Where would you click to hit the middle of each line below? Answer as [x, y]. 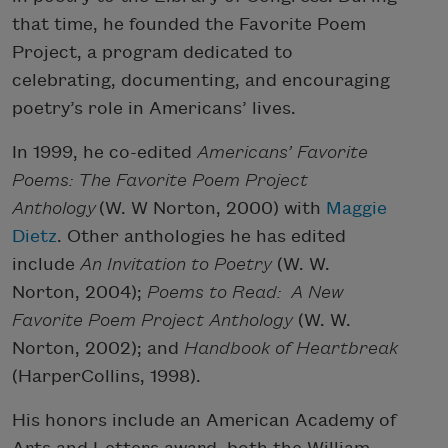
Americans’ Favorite [282, 152]
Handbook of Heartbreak [291, 348]
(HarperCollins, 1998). [106, 376]
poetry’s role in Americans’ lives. [154, 108]
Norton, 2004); [79, 292]
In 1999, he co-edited [104, 152]
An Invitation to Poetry [176, 264]
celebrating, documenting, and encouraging [201, 80]
